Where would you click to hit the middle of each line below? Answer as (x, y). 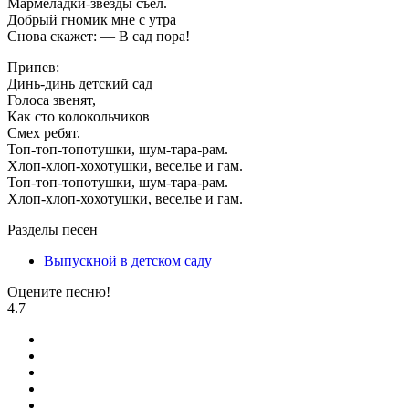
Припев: (33, 68)
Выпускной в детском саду (128, 261)
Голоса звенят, (52, 100)
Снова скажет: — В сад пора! (99, 37)
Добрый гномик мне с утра (92, 20)
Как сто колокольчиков (79, 117)
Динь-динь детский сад (80, 84)
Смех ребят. (44, 133)
